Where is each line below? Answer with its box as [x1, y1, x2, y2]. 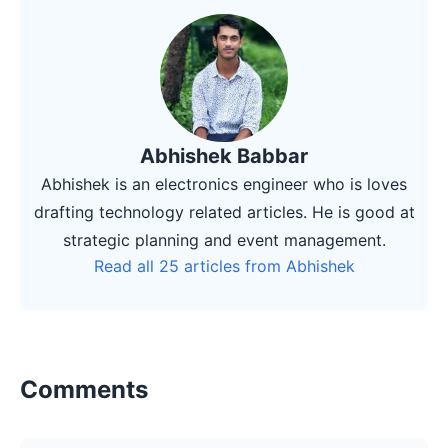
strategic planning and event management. [62, 230, 386, 251]
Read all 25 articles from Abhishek [93, 256, 355, 277]
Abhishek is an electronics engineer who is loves [41, 174, 407, 195]
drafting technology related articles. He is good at [33, 202, 415, 223]
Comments [20, 375, 148, 405]
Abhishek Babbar [140, 144, 308, 169]
